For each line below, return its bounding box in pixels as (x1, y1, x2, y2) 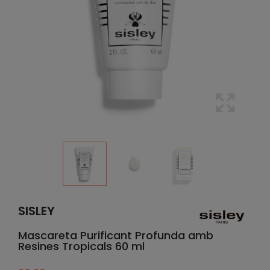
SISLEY (18, 202, 55, 219)
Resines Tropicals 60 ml (18, 239, 145, 254)
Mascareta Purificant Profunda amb (18, 228, 213, 243)
